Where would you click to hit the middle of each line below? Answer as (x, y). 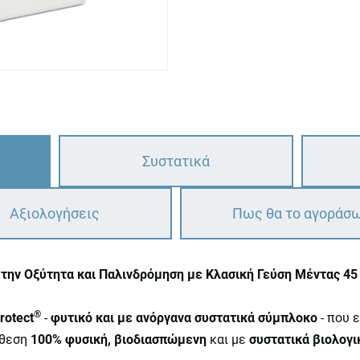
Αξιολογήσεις (54, 213)
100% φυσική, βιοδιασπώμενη (118, 340)
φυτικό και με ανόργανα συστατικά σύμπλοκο (184, 318)
